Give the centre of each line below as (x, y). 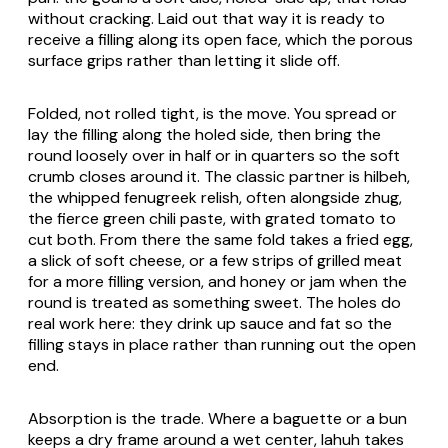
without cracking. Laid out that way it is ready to (206, 18)
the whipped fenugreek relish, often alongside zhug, (215, 197)
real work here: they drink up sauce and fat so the (210, 323)
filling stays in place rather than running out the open (222, 344)
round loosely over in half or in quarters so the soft (214, 155)
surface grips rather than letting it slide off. (184, 60)
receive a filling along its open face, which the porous (220, 39)
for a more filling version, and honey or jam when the (217, 281)
